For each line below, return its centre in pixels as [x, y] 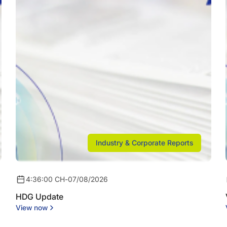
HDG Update [39, 196]
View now [31, 207]
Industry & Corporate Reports [145, 142]
